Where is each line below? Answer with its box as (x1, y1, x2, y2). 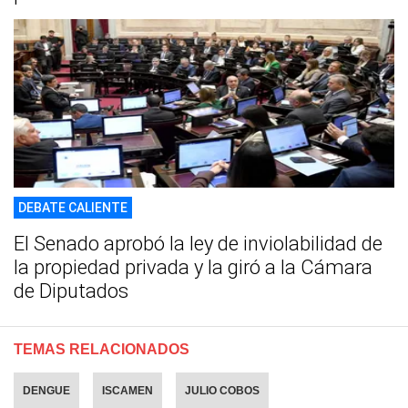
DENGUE (23, 383, 70, 397)
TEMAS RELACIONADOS (14, 341, 189, 357)
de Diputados (14, 279, 128, 302)
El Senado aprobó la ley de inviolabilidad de (14, 231, 382, 255)
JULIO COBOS (185, 383, 260, 397)
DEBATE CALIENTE (18, 199, 127, 215)
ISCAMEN (102, 383, 153, 397)
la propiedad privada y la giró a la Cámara (14, 255, 372, 279)
